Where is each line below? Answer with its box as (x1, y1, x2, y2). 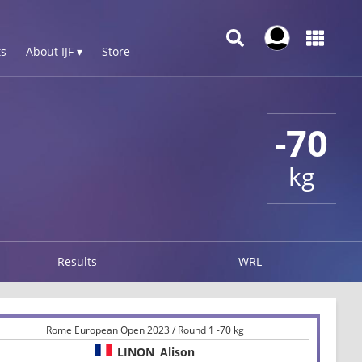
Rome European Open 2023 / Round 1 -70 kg (46, 322, 245, 337)
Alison (160, 343, 196, 360)
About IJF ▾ (26, 44, 82, 59)
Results (57, 253, 98, 269)
